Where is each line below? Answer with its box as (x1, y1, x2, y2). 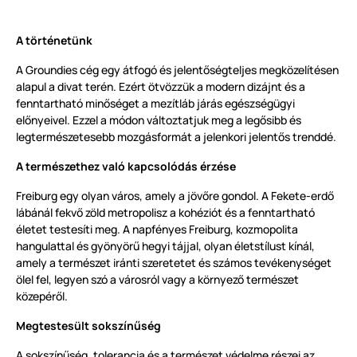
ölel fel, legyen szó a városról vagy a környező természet (16, 272, 299, 288)
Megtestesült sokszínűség (16, 318, 161, 334)
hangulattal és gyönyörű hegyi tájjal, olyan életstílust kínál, (16, 238, 315, 254)
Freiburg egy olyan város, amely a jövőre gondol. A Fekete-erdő (16, 188, 334, 204)
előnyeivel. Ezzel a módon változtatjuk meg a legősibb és (16, 112, 301, 128)
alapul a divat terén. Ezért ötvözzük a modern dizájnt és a (16, 79, 305, 95)
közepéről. (16, 288, 68, 304)
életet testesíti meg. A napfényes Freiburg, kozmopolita (16, 222, 298, 237)
